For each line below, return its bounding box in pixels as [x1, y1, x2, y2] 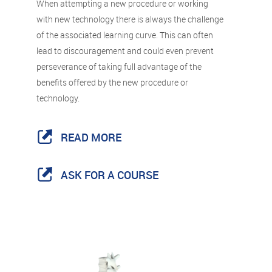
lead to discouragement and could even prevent [36, 44, 214, 56]
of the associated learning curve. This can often [36, 29, 213, 41]
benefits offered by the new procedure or [36, 76, 188, 88]
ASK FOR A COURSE [61, 167, 158, 182]
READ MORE [61, 129, 121, 144]
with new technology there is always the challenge [36, 13, 223, 25]
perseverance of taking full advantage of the [36, 60, 202, 72]
